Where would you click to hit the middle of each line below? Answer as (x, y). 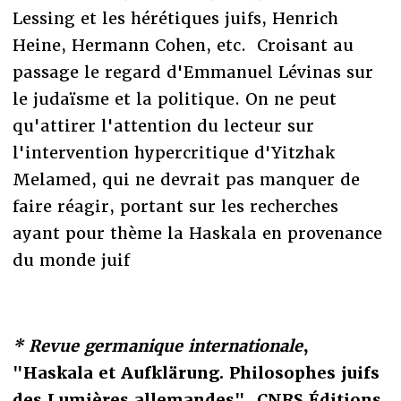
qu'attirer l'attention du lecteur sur (163, 125)
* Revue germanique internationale (157, 346)
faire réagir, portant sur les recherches (175, 206)
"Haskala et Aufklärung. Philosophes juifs (196, 372)
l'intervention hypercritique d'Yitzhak (174, 152)
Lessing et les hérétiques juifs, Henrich (175, 18)
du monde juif (71, 260)
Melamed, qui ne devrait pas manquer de (186, 179)
